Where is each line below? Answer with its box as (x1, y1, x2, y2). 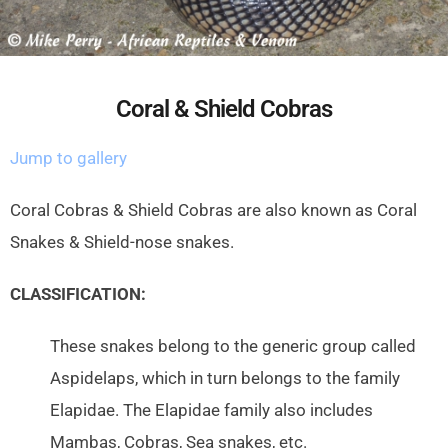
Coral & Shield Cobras (116, 95, 332, 124)
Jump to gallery (10, 149, 127, 169)
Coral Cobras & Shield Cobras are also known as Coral (10, 201, 417, 221)
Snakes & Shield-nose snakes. (10, 233, 234, 253)
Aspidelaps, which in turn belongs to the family (50, 369, 400, 389)
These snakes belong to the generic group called (50, 337, 416, 357)
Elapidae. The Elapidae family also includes (50, 401, 373, 421)
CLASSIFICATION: (10, 285, 146, 305)
